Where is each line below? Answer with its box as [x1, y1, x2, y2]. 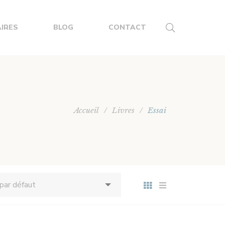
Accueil [74, 105, 99, 115]
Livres [112, 105, 135, 115]
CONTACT [108, 23, 146, 32]
